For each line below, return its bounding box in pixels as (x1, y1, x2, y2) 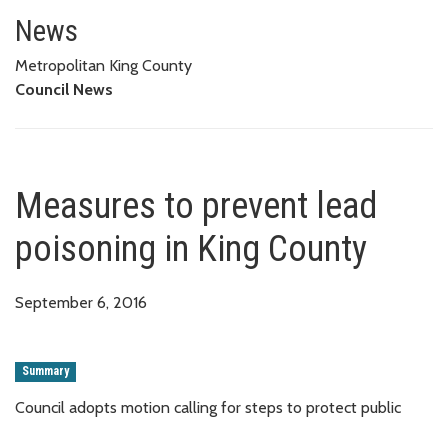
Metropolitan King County (15, 55, 192, 75)
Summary (22, 364, 70, 379)
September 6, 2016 (15, 292, 147, 312)
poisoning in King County (15, 227, 367, 270)
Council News (15, 79, 113, 99)
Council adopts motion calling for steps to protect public (15, 397, 401, 417)
